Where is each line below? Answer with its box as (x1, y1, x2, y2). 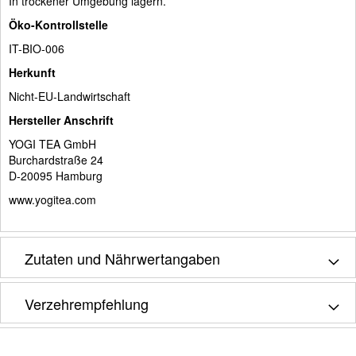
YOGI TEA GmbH (9, 135, 96, 152)
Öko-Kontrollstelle (9, 16, 108, 33)
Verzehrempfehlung (25, 292, 149, 314)
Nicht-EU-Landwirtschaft (9, 87, 130, 104)
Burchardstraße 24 (9, 151, 103, 168)
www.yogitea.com (9, 191, 96, 207)
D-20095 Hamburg (9, 167, 103, 184)
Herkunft (9, 64, 56, 80)
